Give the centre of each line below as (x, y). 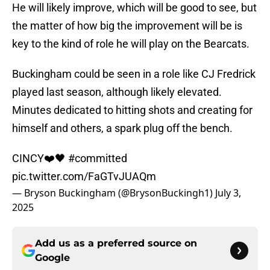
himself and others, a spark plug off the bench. (122, 128)
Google (52, 258)
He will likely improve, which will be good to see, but (134, 8)
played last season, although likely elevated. (117, 92)
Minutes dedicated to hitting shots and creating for (132, 110)
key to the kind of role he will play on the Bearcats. (131, 44)
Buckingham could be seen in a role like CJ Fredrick (134, 74)
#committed (98, 159)
